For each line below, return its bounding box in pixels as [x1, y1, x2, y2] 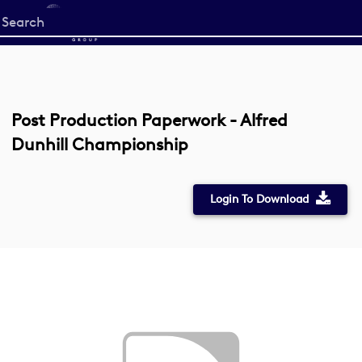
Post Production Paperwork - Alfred [11, 110, 288, 130]
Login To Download [209, 192, 309, 206]
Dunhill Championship [11, 134, 188, 154]
